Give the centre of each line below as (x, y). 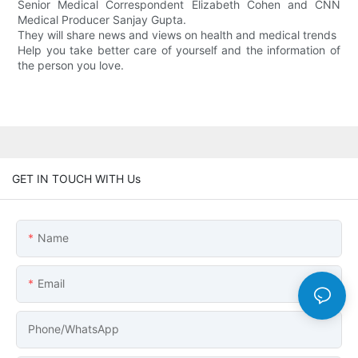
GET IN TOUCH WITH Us (76, 178)
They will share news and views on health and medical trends (177, 35)
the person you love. (71, 66)
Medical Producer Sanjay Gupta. (102, 20)
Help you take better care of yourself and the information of (179, 50)
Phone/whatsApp (74, 328)
